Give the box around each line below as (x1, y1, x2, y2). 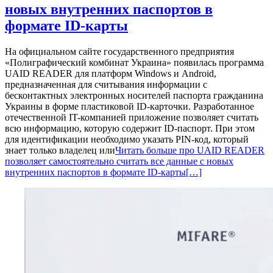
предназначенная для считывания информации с (5, 79, 207, 90)
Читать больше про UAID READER (115, 144, 264, 155)
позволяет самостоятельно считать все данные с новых (5, 155, 233, 166)
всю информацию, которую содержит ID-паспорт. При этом (5, 122, 255, 133)
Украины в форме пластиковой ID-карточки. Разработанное (5, 101, 254, 112)
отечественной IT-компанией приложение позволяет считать (5, 112, 258, 122)
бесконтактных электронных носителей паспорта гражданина (5, 90, 263, 101)
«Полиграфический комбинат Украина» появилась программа (5, 57, 264, 68)
